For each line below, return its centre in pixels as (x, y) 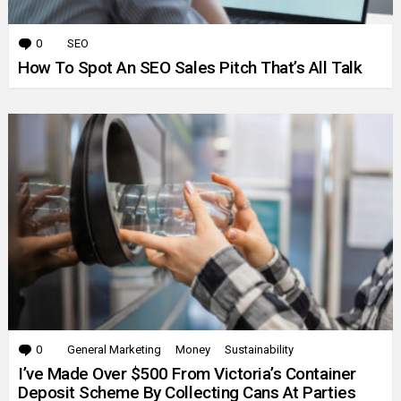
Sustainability (259, 350)
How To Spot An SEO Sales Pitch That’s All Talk (190, 68)
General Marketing (114, 350)
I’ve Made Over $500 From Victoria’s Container (187, 374)
